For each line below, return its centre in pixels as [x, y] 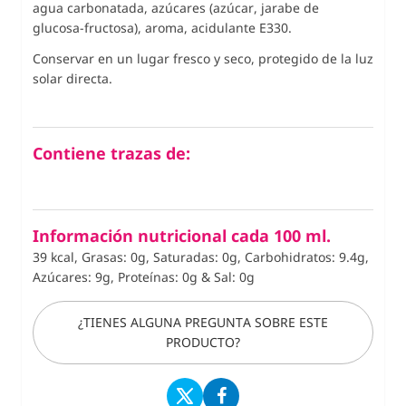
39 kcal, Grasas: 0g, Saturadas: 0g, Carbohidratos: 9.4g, [201, 256]
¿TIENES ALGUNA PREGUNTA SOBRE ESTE [203, 322]
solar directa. [72, 78]
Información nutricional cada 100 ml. [182, 235]
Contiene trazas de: [111, 153]
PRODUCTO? [203, 342]
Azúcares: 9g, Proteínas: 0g [117, 276]
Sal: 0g [234, 276]
